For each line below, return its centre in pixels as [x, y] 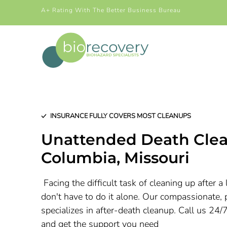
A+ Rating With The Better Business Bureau [111, 10]
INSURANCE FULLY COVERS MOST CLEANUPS [120, 116]
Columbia [79, 158]
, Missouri [153, 158]
